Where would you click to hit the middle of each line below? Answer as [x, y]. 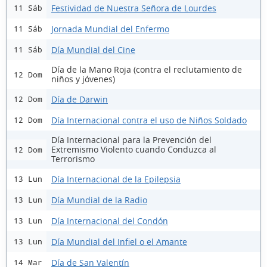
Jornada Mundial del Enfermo [110, 29]
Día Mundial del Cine [93, 49]
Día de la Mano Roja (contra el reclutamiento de [147, 69]
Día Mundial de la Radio [99, 200]
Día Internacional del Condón [110, 221]
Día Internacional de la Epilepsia [116, 179]
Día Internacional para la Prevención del [131, 140]
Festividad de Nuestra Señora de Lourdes [134, 8]
